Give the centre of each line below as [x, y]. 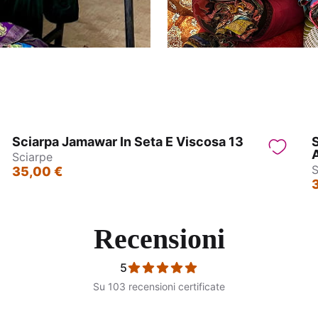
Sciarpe [33, 157]
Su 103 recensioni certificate [159, 287]
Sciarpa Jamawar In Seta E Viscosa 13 [128, 142]
